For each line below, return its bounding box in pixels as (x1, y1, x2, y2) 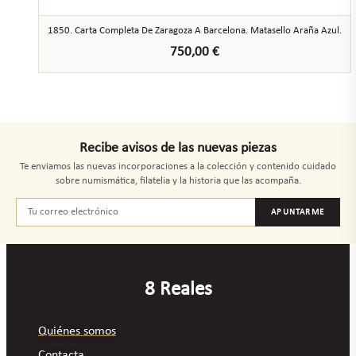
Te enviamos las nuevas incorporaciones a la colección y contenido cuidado (20, 161, 336, 172)
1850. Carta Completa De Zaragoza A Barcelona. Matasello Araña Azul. (48, 25, 342, 37)
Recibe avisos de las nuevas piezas (79, 141, 277, 157)
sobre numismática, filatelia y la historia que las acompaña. (55, 176, 301, 187)
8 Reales (144, 280, 212, 300)
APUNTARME (271, 207, 324, 217)
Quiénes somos (38, 325, 116, 339)
